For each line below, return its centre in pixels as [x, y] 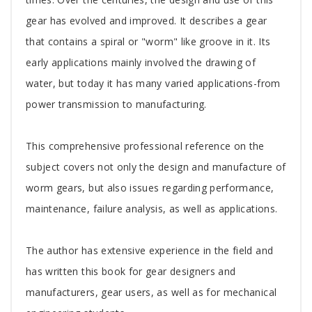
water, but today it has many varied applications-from [153, 83]
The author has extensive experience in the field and [150, 250]
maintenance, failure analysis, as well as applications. [152, 208]
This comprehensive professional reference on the [145, 146]
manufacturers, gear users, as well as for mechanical [151, 292]
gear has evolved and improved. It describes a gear [147, 20]
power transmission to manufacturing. [116, 104]
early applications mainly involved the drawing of [141, 62]
